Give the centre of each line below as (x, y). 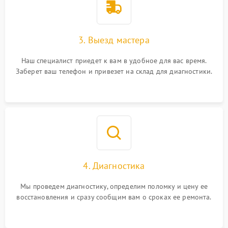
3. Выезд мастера (114, 40)
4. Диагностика (114, 166)
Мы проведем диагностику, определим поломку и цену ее (114, 186)
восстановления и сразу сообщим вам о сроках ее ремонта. (114, 197)
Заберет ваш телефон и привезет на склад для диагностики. (114, 71)
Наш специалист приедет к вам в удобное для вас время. (114, 61)
